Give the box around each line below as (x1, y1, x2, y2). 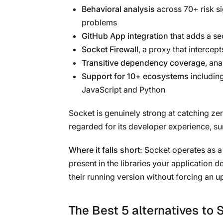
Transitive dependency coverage (82, 57, 205, 68)
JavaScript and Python (82, 84, 165, 95)
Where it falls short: (69, 144, 142, 155)
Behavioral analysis (82, 3, 155, 14)
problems (82, 17, 117, 27)
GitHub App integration (82, 30, 168, 41)
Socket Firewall (82, 44, 138, 54)
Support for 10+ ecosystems (82, 71, 189, 81)
